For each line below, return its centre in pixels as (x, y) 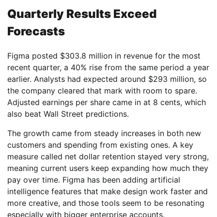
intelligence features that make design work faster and (108, 192)
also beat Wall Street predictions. (68, 114)
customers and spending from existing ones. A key (100, 145)
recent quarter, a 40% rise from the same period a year (108, 68)
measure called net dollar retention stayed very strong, (108, 157)
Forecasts (36, 31)
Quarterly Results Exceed (82, 14)
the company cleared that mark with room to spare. (102, 91)
